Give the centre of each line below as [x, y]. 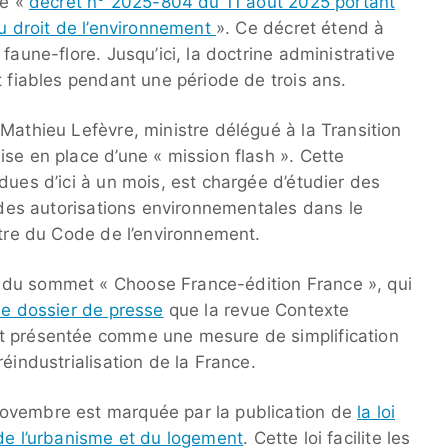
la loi [376, 412]
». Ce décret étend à [300, 28]
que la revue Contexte [256, 310]
